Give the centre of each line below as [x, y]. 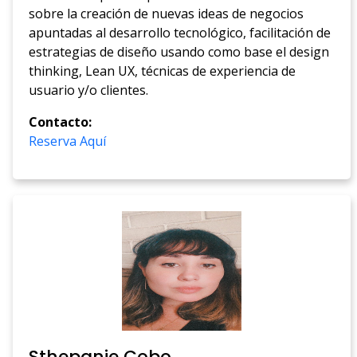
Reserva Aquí [68, 141]
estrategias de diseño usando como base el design [179, 52]
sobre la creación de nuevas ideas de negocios [167, 14]
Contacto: [61, 122]
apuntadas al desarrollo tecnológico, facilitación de [180, 33]
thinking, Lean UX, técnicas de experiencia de [163, 71]
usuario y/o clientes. [89, 90]
